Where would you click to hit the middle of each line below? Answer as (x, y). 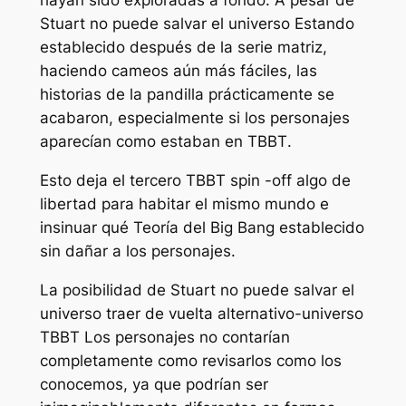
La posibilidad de (105, 290)
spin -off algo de (290, 180)
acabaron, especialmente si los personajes (194, 118)
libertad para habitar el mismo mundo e (184, 203)
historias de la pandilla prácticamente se (187, 95)
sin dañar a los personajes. (137, 251)
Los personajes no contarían (184, 337)
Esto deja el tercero (112, 180)
